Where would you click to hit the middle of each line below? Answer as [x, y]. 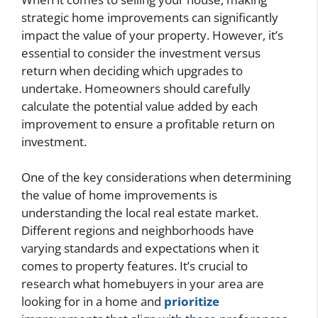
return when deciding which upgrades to [132, 70]
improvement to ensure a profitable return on [148, 124]
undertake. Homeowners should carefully [136, 88]
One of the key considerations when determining [156, 177]
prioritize [192, 302]
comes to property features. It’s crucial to [135, 266]
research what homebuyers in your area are [143, 284]
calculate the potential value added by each [139, 106]
